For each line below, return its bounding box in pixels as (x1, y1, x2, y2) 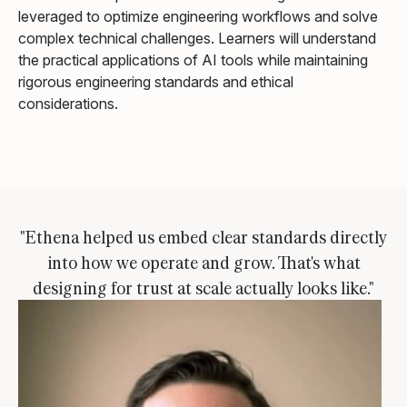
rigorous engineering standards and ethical (18, 73, 293, 92)
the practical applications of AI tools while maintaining (18, 51, 368, 70)
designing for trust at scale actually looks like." (33, 276, 374, 299)
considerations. (18, 94, 118, 114)
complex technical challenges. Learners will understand (18, 29, 376, 48)
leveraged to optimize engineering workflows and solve (18, 7, 378, 26)
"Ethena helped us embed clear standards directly (20, 225, 387, 248)
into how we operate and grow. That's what (46, 251, 361, 273)
